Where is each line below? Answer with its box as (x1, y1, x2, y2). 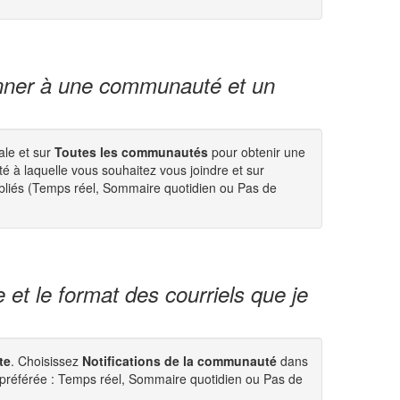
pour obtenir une (208, 143, 305, 161)
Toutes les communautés (51, 143, 208, 161)
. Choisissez (11, 352, 82, 370)
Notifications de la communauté (82, 352, 277, 370)
